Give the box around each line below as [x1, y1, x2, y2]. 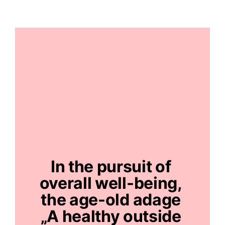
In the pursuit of [50, 157, 171, 177]
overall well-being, [39, 173, 182, 193]
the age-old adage [41, 190, 181, 210]
